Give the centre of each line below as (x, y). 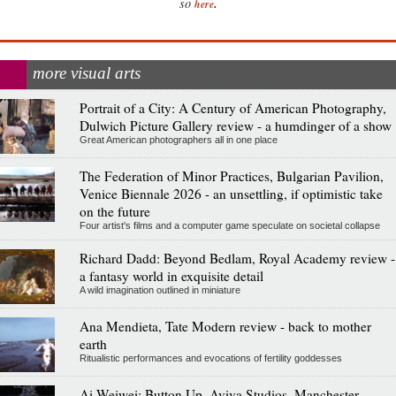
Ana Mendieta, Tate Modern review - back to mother (225, 326)
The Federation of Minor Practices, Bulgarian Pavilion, (231, 175)
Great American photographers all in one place (178, 139)
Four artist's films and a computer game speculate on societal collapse (229, 225)
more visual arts (87, 72)
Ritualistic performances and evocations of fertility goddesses (210, 358)
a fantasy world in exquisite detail (171, 275)
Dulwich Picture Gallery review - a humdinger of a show (235, 125)
